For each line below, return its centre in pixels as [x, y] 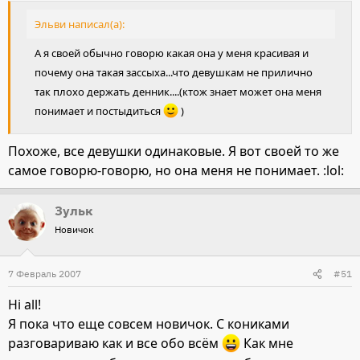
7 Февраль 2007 [45, 274]
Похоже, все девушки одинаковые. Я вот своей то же [174, 151]
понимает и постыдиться [99, 111]
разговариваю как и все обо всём [115, 344]
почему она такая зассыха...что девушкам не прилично [174, 73]
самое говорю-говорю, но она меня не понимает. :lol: [176, 171]
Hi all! [25, 305]
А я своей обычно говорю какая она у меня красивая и [172, 53]
